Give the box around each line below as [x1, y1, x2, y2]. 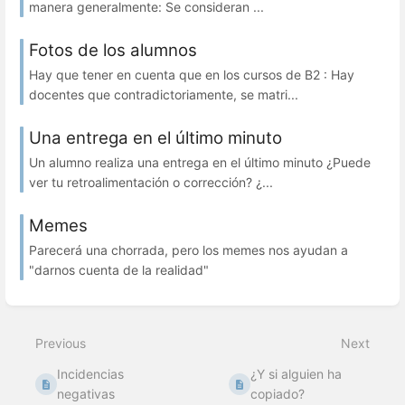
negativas [57, 386, 116, 402]
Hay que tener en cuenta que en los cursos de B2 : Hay [29, 67, 354, 83]
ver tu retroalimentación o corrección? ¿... [29, 174, 273, 191]
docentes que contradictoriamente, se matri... [29, 87, 298, 103]
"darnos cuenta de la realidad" [29, 262, 212, 278]
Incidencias [57, 366, 125, 382]
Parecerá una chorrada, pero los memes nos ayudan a [29, 242, 348, 259]
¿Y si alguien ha [250, 366, 343, 382]
